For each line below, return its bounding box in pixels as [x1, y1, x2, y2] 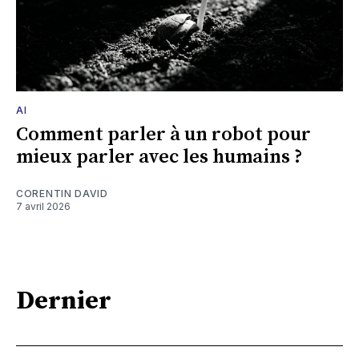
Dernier [16, 285, 111, 318]
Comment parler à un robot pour [16, 122, 311, 147]
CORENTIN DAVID [16, 187, 108, 200]
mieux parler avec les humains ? [16, 144, 303, 169]
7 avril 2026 [16, 200, 71, 212]
